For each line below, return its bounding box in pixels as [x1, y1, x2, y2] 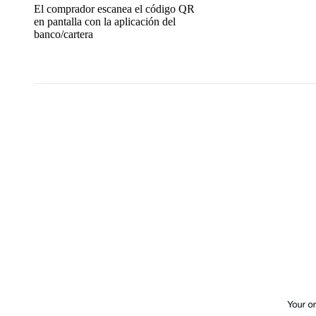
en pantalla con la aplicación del [34, 15, 176, 28]
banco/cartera [34, 28, 93, 40]
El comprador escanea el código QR [34, 2, 195, 15]
